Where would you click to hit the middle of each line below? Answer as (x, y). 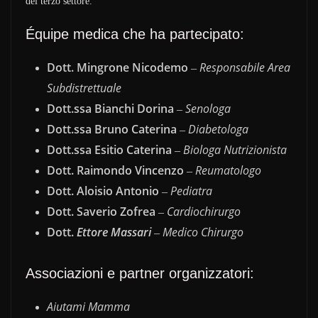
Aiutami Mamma (88, 306)
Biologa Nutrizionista (235, 149)
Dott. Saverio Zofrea (101, 211)
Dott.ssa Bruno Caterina (112, 129)
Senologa (208, 108)
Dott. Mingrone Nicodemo (117, 67)
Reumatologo (228, 170)
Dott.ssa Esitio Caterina (109, 149)
